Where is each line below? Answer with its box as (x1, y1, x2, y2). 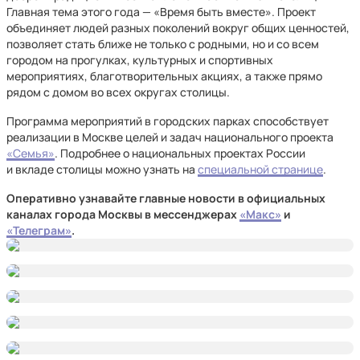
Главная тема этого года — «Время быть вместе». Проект (6, 4, 316, 19)
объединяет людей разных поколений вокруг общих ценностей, (6, 20, 350, 35)
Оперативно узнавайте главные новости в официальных (6, 190, 325, 206)
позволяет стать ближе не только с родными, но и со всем (6, 36, 319, 51)
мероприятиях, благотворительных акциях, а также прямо (6, 68, 322, 84)
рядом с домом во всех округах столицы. (6, 84, 230, 100)
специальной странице (198, 162, 323, 177)
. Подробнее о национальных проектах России (55, 145, 305, 161)
